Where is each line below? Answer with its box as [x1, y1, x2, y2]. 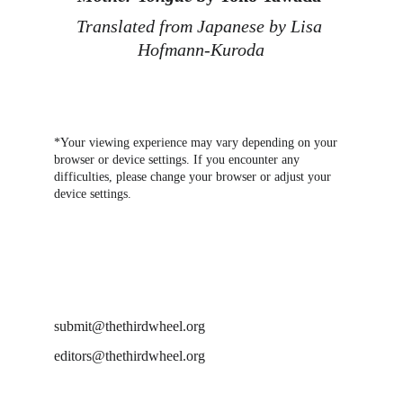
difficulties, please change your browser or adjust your [54, 170, 335, 184]
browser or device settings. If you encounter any [54, 153, 303, 166]
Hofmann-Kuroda [138, 40, 265, 59]
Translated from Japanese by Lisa [76, 16, 327, 36]
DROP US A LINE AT [54, 297, 172, 310]
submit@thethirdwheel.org [54, 318, 205, 334]
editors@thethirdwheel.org [54, 348, 205, 363]
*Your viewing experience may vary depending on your [54, 136, 341, 149]
